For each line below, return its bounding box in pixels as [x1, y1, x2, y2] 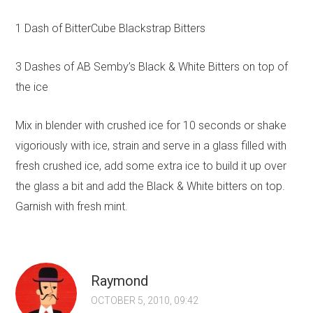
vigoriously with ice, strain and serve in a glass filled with [15, 139, 287, 153]
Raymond [91, 272, 149, 290]
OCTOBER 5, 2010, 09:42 [91, 295, 199, 307]
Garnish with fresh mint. [15, 200, 129, 214]
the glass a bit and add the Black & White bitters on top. [15, 180, 286, 194]
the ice [15, 80, 49, 94]
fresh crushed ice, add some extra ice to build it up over [15, 159, 287, 173]
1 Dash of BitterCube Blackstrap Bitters [15, 22, 206, 36]
